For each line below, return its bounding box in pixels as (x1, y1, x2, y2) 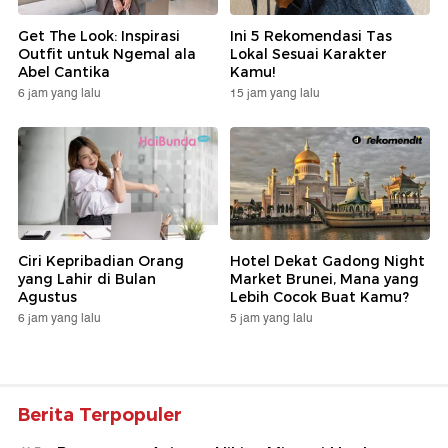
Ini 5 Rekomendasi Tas (230, 27, 392, 46)
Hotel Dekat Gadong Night (230, 251, 425, 270)
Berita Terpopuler (18, 403, 182, 426)
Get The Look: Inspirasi (18, 27, 180, 46)
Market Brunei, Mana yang (230, 269, 419, 288)
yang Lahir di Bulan (18, 269, 156, 288)
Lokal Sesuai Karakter (230, 45, 387, 64)
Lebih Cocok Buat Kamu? (230, 287, 409, 306)
